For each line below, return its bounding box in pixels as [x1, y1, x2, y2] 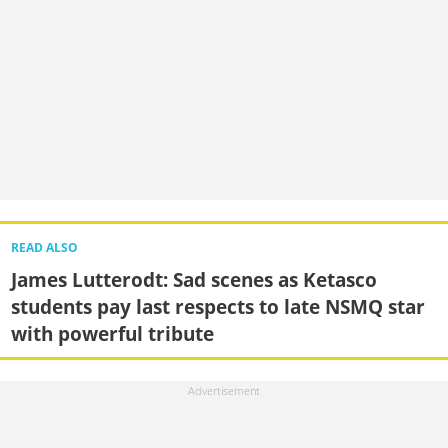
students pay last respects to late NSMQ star [10, 292, 425, 320]
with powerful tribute [10, 319, 214, 347]
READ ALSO [10, 239, 78, 255]
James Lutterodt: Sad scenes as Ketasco [10, 265, 377, 293]
